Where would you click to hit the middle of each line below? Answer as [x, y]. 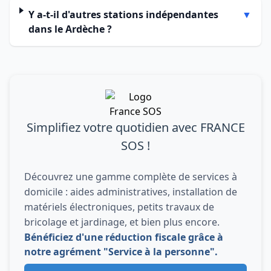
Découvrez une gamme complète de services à [131, 177]
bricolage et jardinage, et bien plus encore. [122, 222]
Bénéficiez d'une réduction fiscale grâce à [124, 237]
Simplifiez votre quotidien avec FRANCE [135, 127]
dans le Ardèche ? [70, 29]
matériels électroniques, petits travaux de [119, 207]
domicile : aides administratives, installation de [131, 192]
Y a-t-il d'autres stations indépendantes [123, 15]
